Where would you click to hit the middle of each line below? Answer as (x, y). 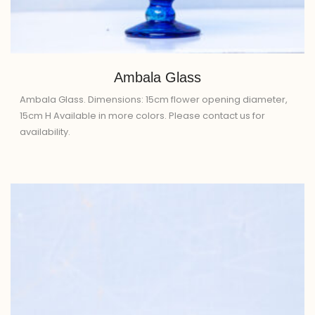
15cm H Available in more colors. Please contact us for (142, 116)
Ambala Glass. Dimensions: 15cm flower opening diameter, (154, 100)
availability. (45, 132)
